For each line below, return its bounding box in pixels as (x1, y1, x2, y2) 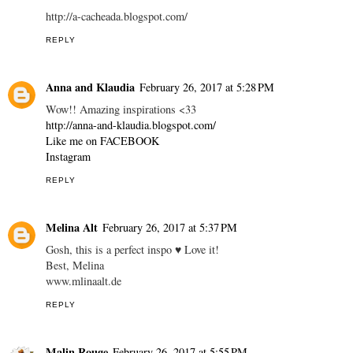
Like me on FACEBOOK (46, 132, 159, 148)
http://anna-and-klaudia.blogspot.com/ (46, 117, 216, 132)
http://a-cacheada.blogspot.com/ (46, 8, 188, 24)
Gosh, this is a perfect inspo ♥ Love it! (46, 241, 219, 257)
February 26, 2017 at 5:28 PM (139, 79, 274, 95)
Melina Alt (46, 218, 98, 236)
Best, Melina (46, 257, 104, 273)
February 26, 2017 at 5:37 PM (102, 219, 237, 235)
